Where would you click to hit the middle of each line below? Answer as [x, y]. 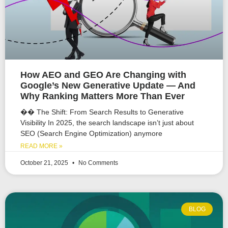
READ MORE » [41, 146]
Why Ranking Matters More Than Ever [103, 96]
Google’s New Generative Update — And [108, 85]
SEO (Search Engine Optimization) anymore [91, 133]
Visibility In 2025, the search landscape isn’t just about [107, 122]
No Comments [97, 163]
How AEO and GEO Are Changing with [103, 75]
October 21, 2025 [45, 163]
